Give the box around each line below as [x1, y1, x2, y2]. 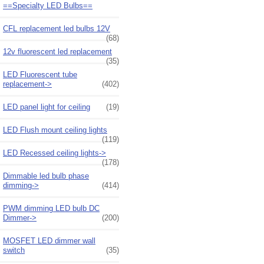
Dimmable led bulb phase [3, 171, 89, 180]
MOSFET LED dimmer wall [3, 236, 95, 245]
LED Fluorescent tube [3, 70, 77, 79]
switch [3, 245, 25, 255]
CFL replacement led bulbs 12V [3, 24, 110, 33]
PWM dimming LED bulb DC [3, 203, 100, 213]
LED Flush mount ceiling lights [3, 125, 107, 134]
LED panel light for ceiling [3, 102, 90, 111]
